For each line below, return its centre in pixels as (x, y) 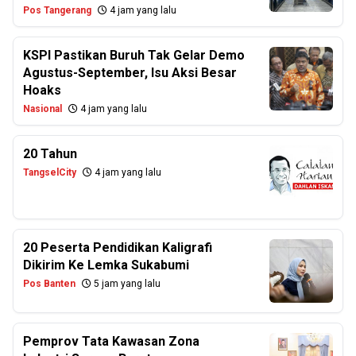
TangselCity (50, 172)
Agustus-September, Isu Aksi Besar (130, 73)
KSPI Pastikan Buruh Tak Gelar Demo (134, 55)
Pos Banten (49, 284)
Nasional (43, 109)
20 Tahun (50, 154)
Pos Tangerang (57, 10)
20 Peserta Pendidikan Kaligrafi (118, 248)
